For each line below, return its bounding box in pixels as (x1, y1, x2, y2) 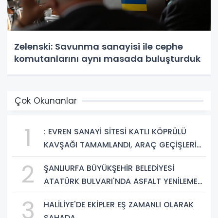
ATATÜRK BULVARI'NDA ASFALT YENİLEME (44, 176, 198, 187)
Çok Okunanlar (15, 95, 77, 107)
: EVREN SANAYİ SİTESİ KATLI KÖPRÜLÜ (44, 126, 186, 138)
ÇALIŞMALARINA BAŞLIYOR (44, 189, 143, 200)
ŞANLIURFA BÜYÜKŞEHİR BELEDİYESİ (44, 163, 174, 174)
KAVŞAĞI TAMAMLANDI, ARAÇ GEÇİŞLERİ (44, 139, 197, 151)
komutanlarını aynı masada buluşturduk (14, 53, 200, 65)
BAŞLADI (44, 152, 75, 164)
